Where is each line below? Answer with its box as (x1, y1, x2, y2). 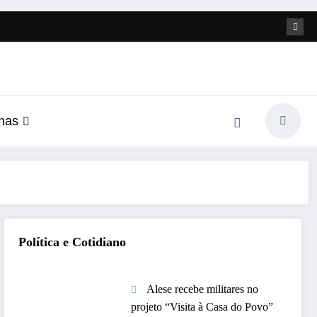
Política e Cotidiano (18, 234, 127, 249)
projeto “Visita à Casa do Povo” (131, 300, 274, 313)
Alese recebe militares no (146, 282, 259, 295)
